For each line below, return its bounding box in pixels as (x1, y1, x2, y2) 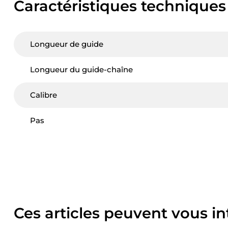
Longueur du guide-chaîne (30, 65, 133, 74)
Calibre (30, 90, 57, 100)
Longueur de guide (30, 39, 103, 49)
